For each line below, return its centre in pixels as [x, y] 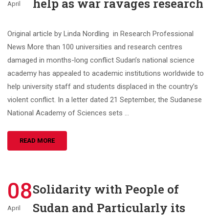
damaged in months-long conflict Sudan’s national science [101, 60]
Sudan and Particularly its [109, 208]
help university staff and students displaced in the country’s [103, 87]
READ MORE [37, 141]
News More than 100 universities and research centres [95, 47]
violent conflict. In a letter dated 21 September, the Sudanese [105, 100]
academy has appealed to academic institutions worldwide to [106, 73]
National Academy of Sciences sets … [68, 113]
